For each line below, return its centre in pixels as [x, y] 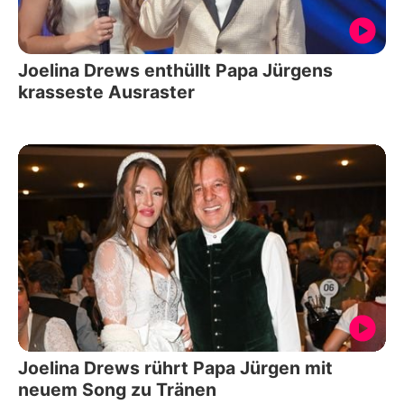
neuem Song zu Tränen [117, 389]
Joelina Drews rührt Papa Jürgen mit [175, 367]
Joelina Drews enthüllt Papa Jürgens [175, 71]
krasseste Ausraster [106, 92]
